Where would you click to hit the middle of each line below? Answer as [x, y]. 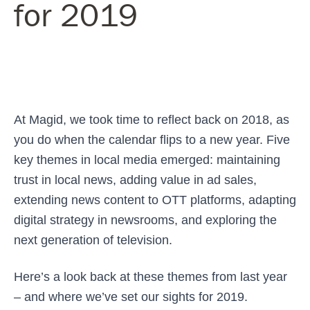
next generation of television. [93, 240]
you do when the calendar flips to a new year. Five [152, 139]
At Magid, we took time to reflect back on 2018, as [152, 119]
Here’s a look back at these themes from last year [151, 276]
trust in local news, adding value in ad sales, [135, 180]
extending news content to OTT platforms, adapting [155, 200]
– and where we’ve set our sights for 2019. [131, 297]
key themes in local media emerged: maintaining [147, 159]
